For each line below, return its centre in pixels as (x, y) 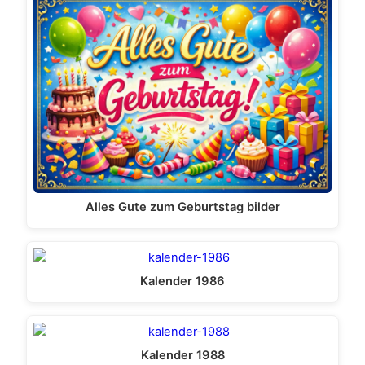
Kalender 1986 (182, 281)
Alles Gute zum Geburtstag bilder (182, 207)
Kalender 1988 (182, 355)
